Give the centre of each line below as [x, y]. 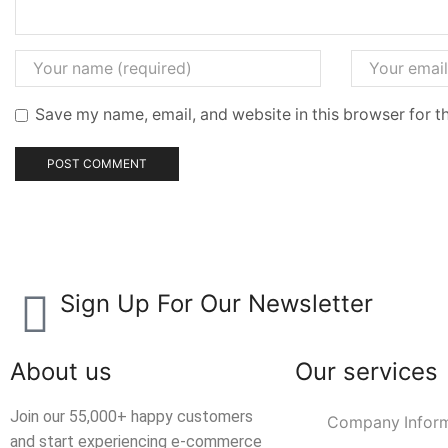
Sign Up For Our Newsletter [216, 303]
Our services [366, 371]
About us [61, 371]
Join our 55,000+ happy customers [131, 416]
